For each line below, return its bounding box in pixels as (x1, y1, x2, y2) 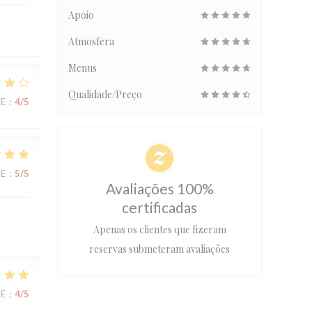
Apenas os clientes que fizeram (93, 223, 226, 236)
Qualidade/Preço (68, 88, 142, 101)
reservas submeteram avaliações (89, 242, 230, 256)
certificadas (122, 198, 197, 216)
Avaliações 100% (105, 180, 214, 197)
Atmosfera (68, 35, 114, 48)
